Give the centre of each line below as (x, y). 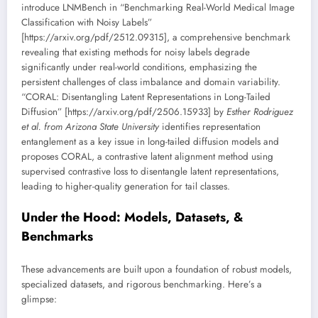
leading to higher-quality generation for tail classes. (126, 187)
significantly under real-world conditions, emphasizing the (139, 67)
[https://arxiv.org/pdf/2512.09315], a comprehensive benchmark (156, 38)
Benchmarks (57, 236)
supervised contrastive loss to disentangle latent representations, (150, 172)
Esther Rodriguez (260, 112)
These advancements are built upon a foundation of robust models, (157, 269)
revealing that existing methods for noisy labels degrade (136, 53)
